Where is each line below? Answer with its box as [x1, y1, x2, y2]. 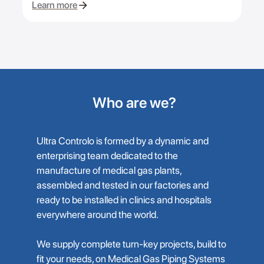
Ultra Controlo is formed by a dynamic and [36, 135, 209, 147]
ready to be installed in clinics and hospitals [36, 194, 212, 206]
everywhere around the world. [36, 209, 159, 221]
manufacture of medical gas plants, [36, 164, 181, 177]
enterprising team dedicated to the [36, 150, 178, 162]
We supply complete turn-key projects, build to [36, 238, 226, 250]
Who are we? [92, 94, 176, 112]
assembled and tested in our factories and [36, 179, 209, 192]
